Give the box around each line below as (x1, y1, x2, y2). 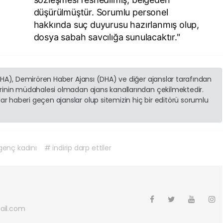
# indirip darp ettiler (44, 142, 111, 153)
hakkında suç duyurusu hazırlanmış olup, (33, 19, 200, 30)
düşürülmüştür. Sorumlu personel (33, 6, 168, 17)
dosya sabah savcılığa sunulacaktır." (33, 31, 180, 42)
